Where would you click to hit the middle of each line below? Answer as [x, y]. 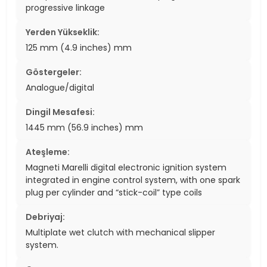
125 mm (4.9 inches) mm [79, 47]
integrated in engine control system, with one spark [133, 180]
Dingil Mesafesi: [60, 112]
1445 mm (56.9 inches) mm [84, 127]
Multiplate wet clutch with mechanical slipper [120, 232]
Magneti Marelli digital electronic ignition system [126, 167]
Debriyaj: [45, 217]
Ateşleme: [48, 152]
